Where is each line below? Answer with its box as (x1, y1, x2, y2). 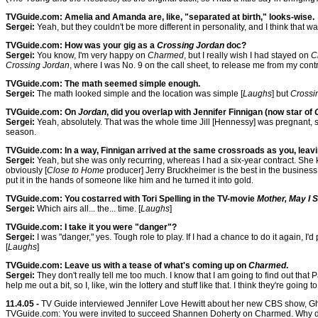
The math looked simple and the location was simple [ (35, 89, 243, 99)
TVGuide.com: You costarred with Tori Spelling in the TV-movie (6, 194, 257, 204)
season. (6, 127, 36, 137)
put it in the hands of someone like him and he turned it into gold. (6, 175, 253, 185)
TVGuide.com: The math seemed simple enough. (6, 79, 200, 89)
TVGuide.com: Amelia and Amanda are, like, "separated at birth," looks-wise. (6, 12, 314, 22)
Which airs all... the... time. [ (35, 204, 141, 214)
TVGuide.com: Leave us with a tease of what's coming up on (6, 261, 248, 270)
